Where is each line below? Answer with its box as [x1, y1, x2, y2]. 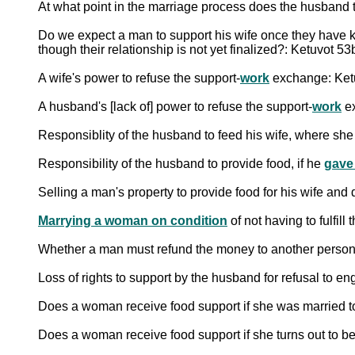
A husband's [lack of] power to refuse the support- [38, 99, 312, 113]
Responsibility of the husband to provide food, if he [38, 156, 324, 170]
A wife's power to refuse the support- [38, 71, 240, 85]
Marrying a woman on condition [38, 213, 227, 227]
